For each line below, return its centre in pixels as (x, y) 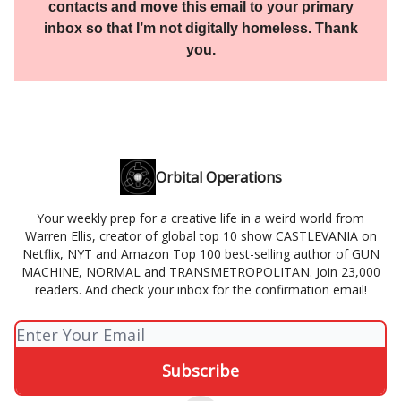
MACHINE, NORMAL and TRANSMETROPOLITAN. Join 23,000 (200, 272)
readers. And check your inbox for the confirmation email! (200, 290)
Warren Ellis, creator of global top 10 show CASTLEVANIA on (200, 236)
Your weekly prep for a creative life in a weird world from (200, 218)
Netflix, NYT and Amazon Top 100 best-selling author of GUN (200, 254)
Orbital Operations (218, 178)
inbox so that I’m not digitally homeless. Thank (200, 29)
